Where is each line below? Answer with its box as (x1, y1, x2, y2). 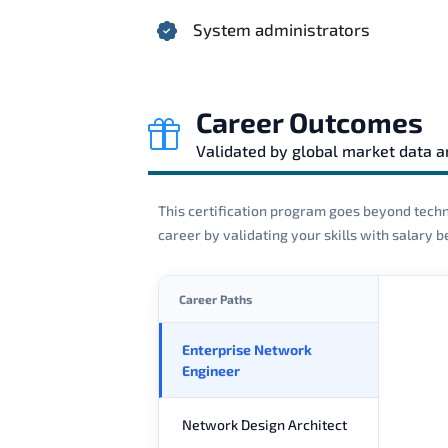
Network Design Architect (182, 415, 347, 433)
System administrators (193, 18, 370, 39)
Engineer (182, 361, 240, 379)
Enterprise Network (182, 340, 312, 358)
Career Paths (179, 291, 252, 306)
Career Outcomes (196, 104, 423, 139)
